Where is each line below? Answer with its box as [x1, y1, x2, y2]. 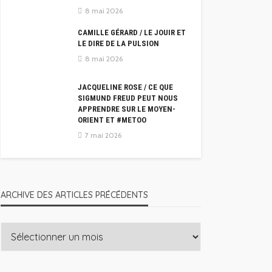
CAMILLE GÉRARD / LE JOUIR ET [78, 28, 186, 38]
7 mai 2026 [85, 131, 121, 140]
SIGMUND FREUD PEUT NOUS [78, 93, 178, 103]
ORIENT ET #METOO [78, 115, 146, 125]
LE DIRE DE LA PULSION [78, 39, 159, 49]
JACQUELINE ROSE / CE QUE [78, 83, 173, 92]
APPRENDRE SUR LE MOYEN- [78, 104, 175, 114]
